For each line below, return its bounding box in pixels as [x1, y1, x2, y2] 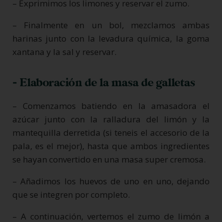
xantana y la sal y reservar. [12, 46, 116, 57]
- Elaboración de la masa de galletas [12, 75, 195, 90]
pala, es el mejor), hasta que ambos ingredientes [12, 140, 210, 152]
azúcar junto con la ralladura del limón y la [12, 113, 210, 125]
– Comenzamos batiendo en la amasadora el [12, 100, 210, 111]
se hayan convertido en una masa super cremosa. [12, 153, 206, 165]
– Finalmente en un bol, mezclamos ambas [12, 19, 210, 31]
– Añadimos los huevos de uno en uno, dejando [12, 175, 210, 187]
